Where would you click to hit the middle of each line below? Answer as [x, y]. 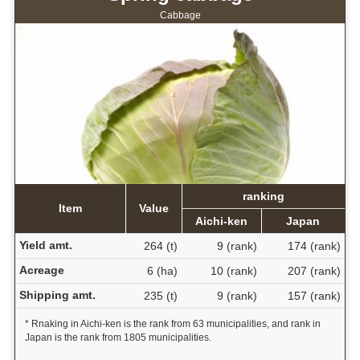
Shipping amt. [57, 295]
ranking [263, 196]
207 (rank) [314, 271]
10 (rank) [233, 271]
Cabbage [180, 16]
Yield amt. [45, 245]
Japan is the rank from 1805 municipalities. [118, 338]
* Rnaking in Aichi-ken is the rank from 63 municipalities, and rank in [172, 324]
